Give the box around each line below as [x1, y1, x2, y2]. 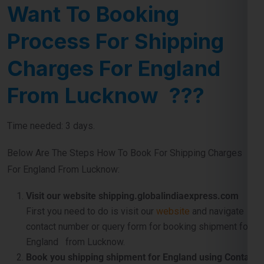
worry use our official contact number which [26, 232, 203, 244]
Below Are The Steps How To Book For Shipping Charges [7, 97, 242, 109]
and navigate [192, 156, 244, 167]
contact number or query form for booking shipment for [26, 171, 251, 183]
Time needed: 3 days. [7, 70, 95, 82]
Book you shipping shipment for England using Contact [26, 202, 257, 213]
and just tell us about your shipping [84, 247, 229, 259]
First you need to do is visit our [26, 156, 156, 167]
